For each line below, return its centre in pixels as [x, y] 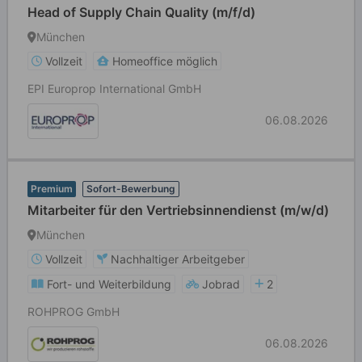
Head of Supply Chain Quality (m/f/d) [141, 12]
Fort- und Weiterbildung [109, 284]
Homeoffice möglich [165, 61]
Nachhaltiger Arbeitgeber [178, 259]
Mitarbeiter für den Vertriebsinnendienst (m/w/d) [178, 210]
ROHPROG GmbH [74, 311]
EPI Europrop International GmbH [114, 88]
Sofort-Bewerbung [131, 189]
